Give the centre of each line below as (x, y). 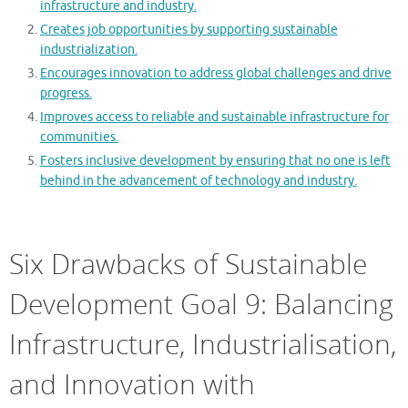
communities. (79, 138)
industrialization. (88, 50)
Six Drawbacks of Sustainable (188, 263)
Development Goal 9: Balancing (201, 303)
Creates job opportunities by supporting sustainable (189, 30)
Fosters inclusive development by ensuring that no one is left (215, 161)
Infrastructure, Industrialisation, (203, 343)
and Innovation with (132, 383)
